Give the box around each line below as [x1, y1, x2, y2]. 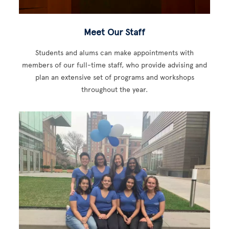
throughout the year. [81, 85, 148, 94]
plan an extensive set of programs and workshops [35, 73, 194, 82]
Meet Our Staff [84, 27, 145, 38]
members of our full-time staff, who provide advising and [22, 61, 207, 70]
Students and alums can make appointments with [35, 49, 194, 57]
